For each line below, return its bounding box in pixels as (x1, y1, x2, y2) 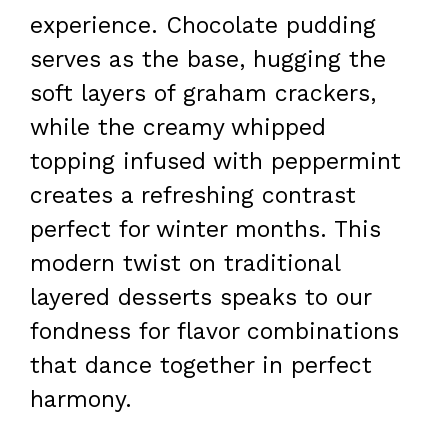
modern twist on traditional (30, 250, 340, 278)
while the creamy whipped (30, 114, 326, 142)
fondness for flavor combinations (30, 318, 399, 346)
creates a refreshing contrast (30, 182, 356, 210)
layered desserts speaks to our (30, 284, 371, 312)
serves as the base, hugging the (30, 46, 386, 74)
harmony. (30, 386, 132, 414)
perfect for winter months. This (30, 216, 381, 244)
